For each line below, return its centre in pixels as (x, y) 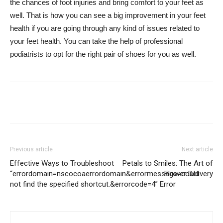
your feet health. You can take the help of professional (96, 41)
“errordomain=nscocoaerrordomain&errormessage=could (105, 173)
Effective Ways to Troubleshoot (62, 163)
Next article (197, 149)
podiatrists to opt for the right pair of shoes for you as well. (103, 54)
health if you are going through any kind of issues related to (105, 28)
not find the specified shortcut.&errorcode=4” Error (93, 184)
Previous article (31, 149)
